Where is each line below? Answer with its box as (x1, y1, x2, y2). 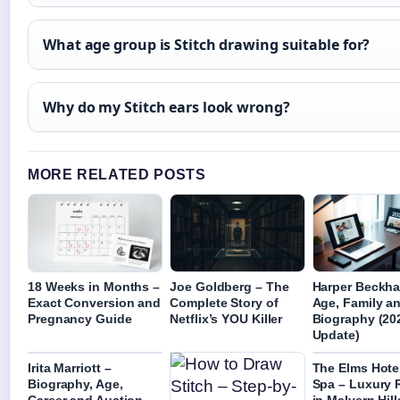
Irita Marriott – (28, 360, 112, 375)
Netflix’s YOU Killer (170, 311, 283, 326)
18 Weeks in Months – (28, 279, 160, 294)
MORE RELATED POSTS (28, 167, 206, 183)
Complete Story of (170, 295, 279, 310)
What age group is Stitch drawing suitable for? (43, 35, 371, 55)
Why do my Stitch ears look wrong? (43, 97, 290, 118)
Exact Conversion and (28, 295, 161, 310)
